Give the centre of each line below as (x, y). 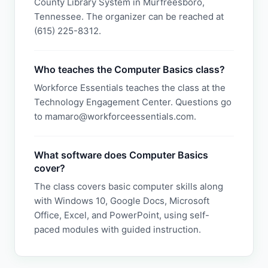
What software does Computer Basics (121, 155)
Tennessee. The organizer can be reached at (129, 16)
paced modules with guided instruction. (118, 229)
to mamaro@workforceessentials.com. (115, 116)
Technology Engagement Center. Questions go (133, 102)
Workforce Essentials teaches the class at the (130, 88)
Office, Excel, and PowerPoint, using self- (122, 215)
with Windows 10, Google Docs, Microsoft (122, 201)
